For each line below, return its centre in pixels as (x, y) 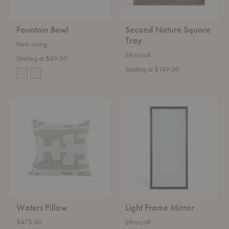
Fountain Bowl (42, 29)
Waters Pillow (42, 207)
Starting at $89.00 (42, 58)
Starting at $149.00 (152, 69)
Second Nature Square (168, 29)
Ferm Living (32, 44)
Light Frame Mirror (160, 207)
